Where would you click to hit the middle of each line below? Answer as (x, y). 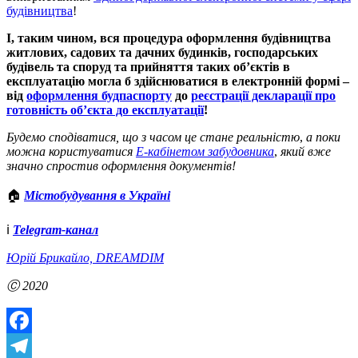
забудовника (241, 151)
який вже (306, 151)
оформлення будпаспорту (99, 95)
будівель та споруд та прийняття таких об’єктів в (148, 66)
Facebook (31, 345)
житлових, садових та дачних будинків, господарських (162, 52)
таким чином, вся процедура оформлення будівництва (174, 38)
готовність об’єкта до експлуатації (105, 109)
